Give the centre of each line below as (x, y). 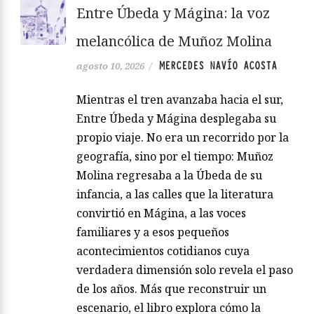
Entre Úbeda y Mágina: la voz (173, 13)
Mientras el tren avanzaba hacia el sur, (180, 100)
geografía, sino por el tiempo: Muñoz (175, 157)
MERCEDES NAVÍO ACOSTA (218, 66)
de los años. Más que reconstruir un (171, 289)
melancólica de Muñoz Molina (174, 41)
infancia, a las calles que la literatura (175, 194)
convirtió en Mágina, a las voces (161, 213)
